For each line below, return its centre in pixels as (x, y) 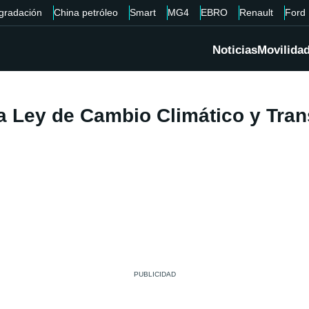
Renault (256, 12)
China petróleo (86, 12)
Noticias (235, 50)
